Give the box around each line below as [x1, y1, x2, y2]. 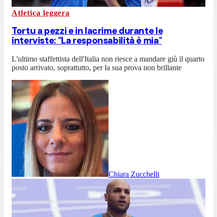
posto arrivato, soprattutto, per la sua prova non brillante [12, 63, 182, 72]
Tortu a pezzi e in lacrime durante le [12, 25, 163, 37]
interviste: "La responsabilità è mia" [12, 34, 162, 47]
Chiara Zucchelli [108, 170, 159, 178]
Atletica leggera [12, 8, 70, 17]
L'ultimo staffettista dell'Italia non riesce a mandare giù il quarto [12, 55, 204, 63]
